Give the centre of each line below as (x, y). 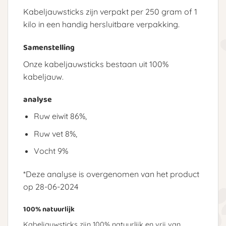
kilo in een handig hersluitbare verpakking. (101, 24)
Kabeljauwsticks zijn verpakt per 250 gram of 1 (110, 11)
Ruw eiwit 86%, (60, 116)
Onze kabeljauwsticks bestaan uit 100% (96, 64)
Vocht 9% (51, 151)
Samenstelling (49, 47)
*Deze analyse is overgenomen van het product (111, 174)
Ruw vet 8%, (55, 133)
